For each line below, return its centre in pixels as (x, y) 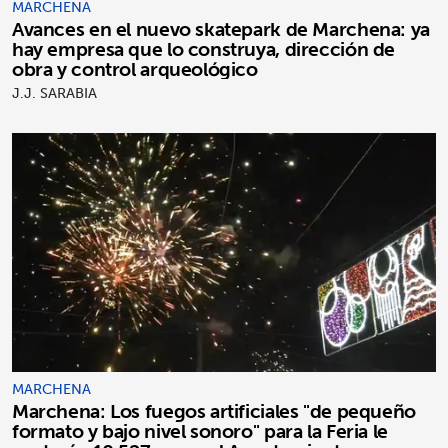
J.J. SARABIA (54, 93)
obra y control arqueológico (135, 69)
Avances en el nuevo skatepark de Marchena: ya (221, 29)
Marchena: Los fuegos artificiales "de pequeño (214, 410)
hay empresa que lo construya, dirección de (204, 49)
